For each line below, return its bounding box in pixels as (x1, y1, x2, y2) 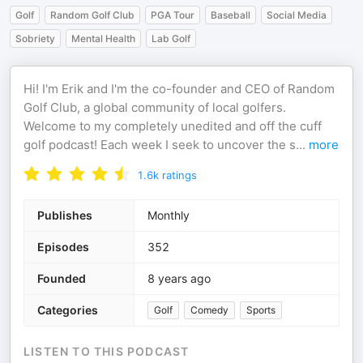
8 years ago (147, 271, 211, 285)
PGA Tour (151, 9, 194, 21)
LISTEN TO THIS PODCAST (23, 344, 190, 358)
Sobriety (15, 32, 55, 45)
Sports (246, 304, 275, 316)
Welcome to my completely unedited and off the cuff (23, 118, 322, 134)
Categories (37, 303, 98, 317)
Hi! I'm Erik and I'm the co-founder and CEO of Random (23, 81, 335, 96)
